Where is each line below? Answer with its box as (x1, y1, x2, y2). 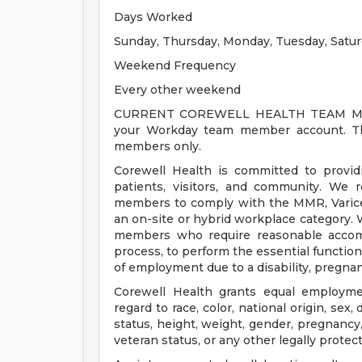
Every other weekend (114, 82, 241, 97)
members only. (114, 139, 201, 154)
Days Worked (114, 10, 192, 24)
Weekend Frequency (114, 58, 236, 73)
